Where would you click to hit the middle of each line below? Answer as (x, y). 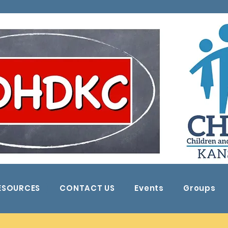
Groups (199, 188)
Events (149, 188)
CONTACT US (87, 188)
